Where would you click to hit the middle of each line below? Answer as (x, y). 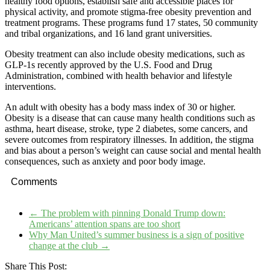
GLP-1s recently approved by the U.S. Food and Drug (108, 64)
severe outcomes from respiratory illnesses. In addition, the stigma (129, 139)
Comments (34, 181)
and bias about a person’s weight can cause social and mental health (133, 150)
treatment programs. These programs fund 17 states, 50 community (131, 22)
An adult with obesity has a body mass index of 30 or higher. (120, 107)
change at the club (64, 245)
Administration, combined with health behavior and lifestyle (118, 75)
